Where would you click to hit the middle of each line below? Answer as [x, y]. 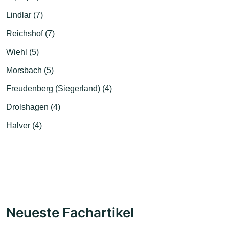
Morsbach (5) [30, 70]
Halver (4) [24, 125]
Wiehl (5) [22, 52]
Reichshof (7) [30, 33]
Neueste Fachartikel [70, 212]
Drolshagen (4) [33, 107]
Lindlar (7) [25, 15]
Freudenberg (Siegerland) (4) [59, 89]
